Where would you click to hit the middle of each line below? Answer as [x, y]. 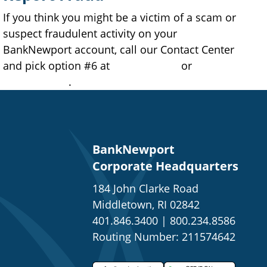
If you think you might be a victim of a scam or [120, 17]
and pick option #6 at [58, 65]
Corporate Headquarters [165, 166]
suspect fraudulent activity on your [90, 33]
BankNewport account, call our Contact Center [119, 49]
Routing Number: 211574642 [164, 236]
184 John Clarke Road [145, 188]
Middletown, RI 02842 [146, 204]
